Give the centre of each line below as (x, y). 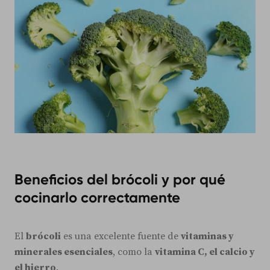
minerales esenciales (64, 252)
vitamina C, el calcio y (205, 252)
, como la (134, 252)
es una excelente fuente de (121, 237)
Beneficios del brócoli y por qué (120, 180)
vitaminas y (207, 237)
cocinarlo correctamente (97, 198)
